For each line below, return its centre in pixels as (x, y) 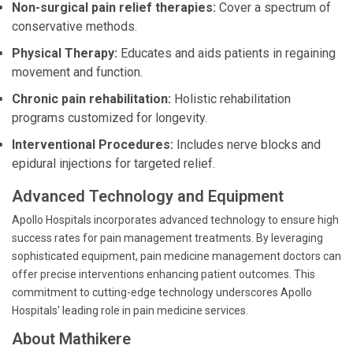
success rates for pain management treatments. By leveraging (167, 238)
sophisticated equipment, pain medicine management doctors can (176, 256)
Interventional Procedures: (93, 145)
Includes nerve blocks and (247, 145)
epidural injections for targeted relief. (113, 163)
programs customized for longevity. (110, 118)
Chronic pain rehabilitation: (91, 99)
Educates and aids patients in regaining (227, 53)
